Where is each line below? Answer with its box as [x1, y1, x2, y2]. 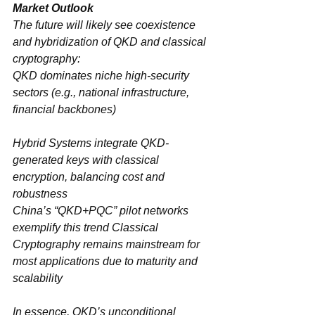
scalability [13, 271, 63, 284]
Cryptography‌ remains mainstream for [13, 238, 80, 250]
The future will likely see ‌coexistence [13, 18, 136, 31]
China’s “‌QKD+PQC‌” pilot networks [13, 204, 58, 217]
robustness [13, 187, 67, 200]
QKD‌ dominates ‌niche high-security [13, 69, 37, 82]
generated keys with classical [13, 153, 162, 166]
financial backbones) [13, 103, 116, 115]
